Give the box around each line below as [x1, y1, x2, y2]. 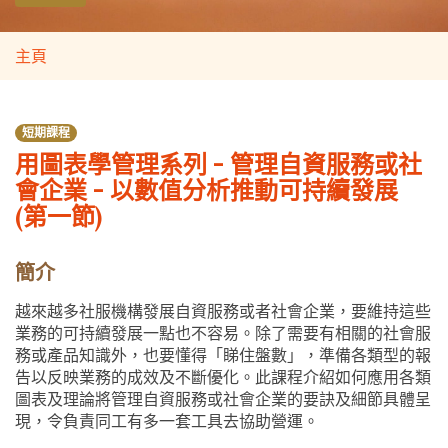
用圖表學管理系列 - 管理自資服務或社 [15, 149, 422, 180]
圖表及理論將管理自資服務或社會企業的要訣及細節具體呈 [15, 388, 431, 410]
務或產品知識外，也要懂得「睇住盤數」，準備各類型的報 [15, 344, 431, 366]
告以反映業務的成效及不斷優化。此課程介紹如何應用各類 [15, 366, 431, 388]
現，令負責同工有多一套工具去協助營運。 [15, 410, 319, 432]
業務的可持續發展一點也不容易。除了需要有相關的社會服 [15, 322, 431, 344]
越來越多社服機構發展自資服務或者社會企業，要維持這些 [15, 300, 431, 322]
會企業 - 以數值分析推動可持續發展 [15, 175, 398, 206]
